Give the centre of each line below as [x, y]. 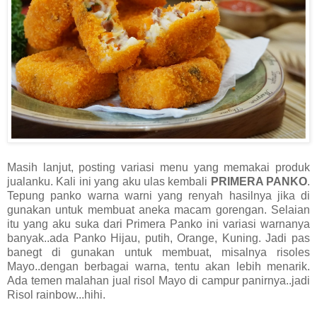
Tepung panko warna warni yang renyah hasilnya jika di [158, 196]
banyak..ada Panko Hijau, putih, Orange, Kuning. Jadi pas [158, 238]
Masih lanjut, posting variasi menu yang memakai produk [158, 168]
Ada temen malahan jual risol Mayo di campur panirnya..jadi [158, 281]
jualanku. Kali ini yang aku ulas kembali [109, 182]
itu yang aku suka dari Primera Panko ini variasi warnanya [158, 224]
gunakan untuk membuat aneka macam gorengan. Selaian [158, 210]
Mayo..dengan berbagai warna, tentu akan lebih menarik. [158, 267]
